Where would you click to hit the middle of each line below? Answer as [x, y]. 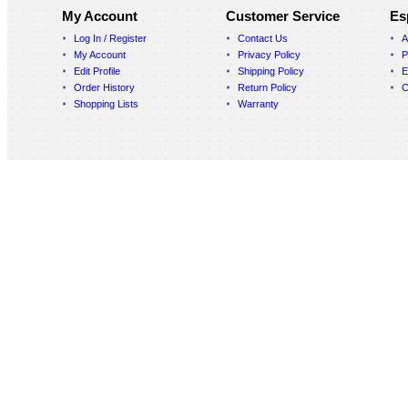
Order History [104, 87]
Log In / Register [110, 38]
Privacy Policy [269, 55]
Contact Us [263, 38]
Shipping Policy [271, 71]
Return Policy [267, 87]
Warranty [258, 104]
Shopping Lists [106, 104]
